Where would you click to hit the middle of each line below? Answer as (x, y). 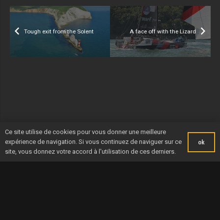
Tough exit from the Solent (59, 32)
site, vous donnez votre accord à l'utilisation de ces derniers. (90, 151)
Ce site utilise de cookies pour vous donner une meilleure (85, 132)
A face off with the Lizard (163, 32)
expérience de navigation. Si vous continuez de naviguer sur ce (93, 142)
